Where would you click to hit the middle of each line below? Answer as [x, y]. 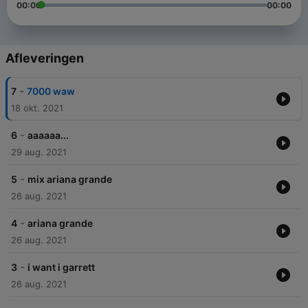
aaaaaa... [48, 135]
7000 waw [51, 91]
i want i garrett [61, 267]
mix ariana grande [70, 179]
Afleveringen [45, 58]
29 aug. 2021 [39, 152]
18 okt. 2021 [37, 108]
